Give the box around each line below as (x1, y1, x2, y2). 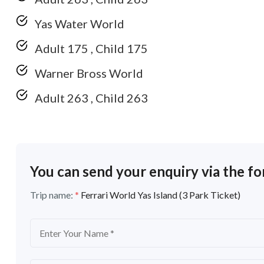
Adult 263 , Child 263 (35, 91, 148, 105)
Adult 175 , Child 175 (35, 41, 148, 55)
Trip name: (30, 189, 75, 200)
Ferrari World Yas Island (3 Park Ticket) (81, 189, 240, 200)
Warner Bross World (35, 66, 143, 80)
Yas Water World (35, 16, 124, 31)
